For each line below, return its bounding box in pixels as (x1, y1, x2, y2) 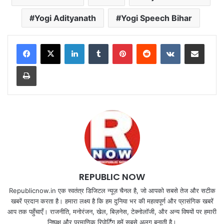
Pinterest (132, 39, 160, 47)
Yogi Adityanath (34, 12, 96, 23)
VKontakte (180, 39, 212, 47)
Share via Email (204, 39, 220, 47)
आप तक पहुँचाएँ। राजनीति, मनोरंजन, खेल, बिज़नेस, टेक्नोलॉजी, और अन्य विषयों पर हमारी (7, 207, 216, 215)
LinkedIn (84, 39, 110, 47)
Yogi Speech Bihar (121, 12, 192, 23)
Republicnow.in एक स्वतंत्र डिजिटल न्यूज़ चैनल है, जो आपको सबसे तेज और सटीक (8, 186, 215, 194)
